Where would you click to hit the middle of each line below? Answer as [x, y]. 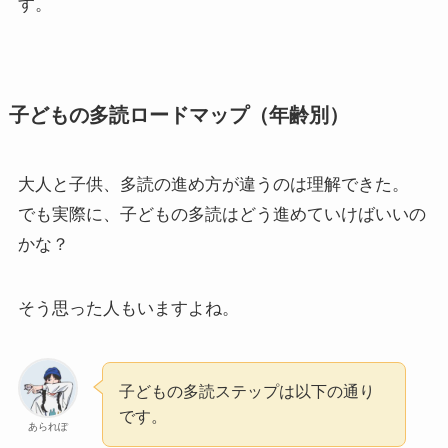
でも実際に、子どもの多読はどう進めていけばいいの [221, 215]
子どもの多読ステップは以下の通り [247, 391]
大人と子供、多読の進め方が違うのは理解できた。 [213, 185]
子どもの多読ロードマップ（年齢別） [178, 115]
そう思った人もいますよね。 [128, 309]
